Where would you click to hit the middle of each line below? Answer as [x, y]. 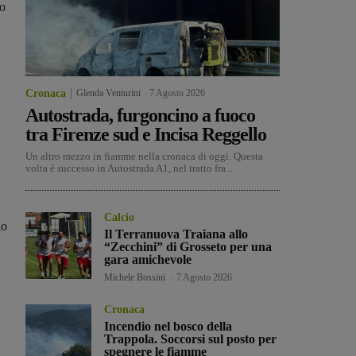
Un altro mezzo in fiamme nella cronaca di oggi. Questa [144, 157]
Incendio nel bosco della [168, 327]
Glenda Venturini [108, 93]
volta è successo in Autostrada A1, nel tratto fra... [129, 168]
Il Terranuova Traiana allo [176, 234]
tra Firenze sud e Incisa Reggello [146, 135]
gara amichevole [148, 260]
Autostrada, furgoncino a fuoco [140, 116]
